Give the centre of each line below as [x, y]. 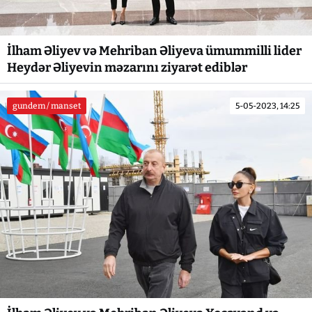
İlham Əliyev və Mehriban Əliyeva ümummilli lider [154, 51]
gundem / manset [47, 106]
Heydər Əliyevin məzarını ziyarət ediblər [127, 68]
